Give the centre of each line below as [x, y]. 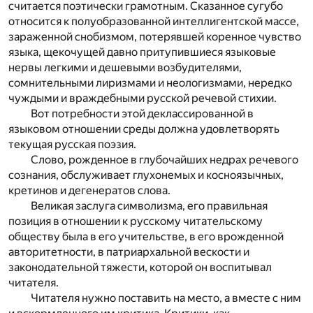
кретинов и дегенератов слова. [89, 191]
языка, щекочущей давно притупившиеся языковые [142, 52]
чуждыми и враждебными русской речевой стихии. [143, 99]
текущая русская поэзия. [72, 145]
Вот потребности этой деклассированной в [142, 114]
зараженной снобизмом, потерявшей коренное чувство [155, 37]
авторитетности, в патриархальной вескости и [129, 252]
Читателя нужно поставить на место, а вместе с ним [166, 298]
